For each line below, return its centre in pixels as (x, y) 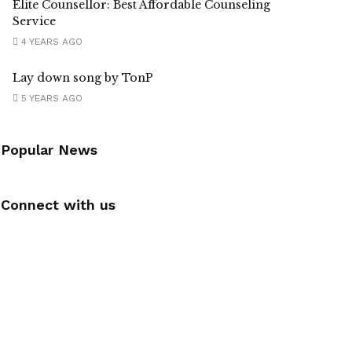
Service (34, 22)
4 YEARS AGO (50, 42)
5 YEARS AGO (50, 99)
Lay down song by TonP (83, 78)
